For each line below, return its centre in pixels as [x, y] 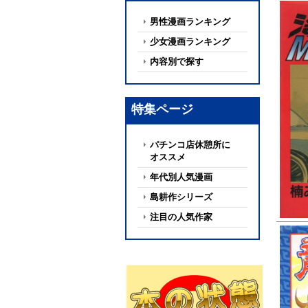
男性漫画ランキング [190, 22]
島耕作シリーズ [181, 197]
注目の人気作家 [181, 217]
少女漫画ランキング [190, 42]
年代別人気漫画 [181, 177]
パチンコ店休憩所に [190, 145]
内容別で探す [177, 62]
